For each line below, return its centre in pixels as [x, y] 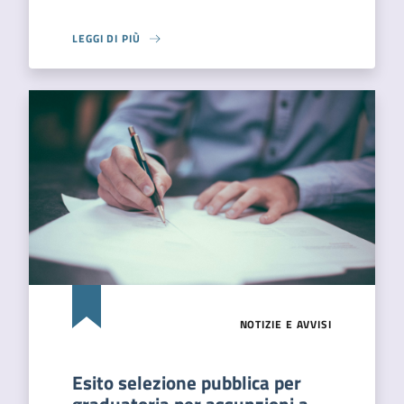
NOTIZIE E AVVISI [285, 324]
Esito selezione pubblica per [187, 382]
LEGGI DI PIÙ [106, 38]
